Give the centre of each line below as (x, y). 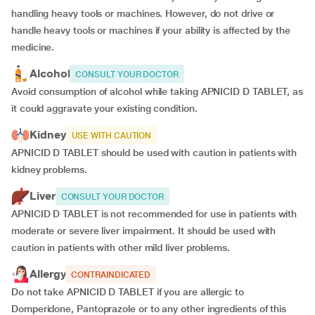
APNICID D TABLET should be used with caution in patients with (154, 153)
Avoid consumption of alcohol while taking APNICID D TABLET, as (157, 91)
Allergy (48, 274)
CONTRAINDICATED (111, 275)
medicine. (33, 47)
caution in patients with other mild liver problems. (121, 247)
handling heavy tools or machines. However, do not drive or (143, 13)
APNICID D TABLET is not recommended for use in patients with (154, 214)
